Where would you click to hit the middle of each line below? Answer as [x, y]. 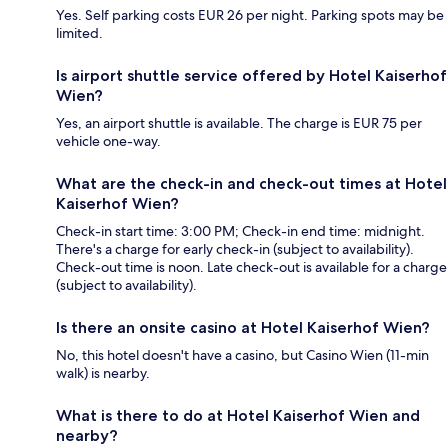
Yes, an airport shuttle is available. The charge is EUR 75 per [239, 122]
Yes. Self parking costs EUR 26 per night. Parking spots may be [250, 14]
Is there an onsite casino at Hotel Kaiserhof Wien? [243, 327]
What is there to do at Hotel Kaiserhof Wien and [238, 415]
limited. [79, 32]
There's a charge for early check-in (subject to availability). [235, 248]
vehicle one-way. [108, 140]
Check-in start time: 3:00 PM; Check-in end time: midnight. [240, 230]
